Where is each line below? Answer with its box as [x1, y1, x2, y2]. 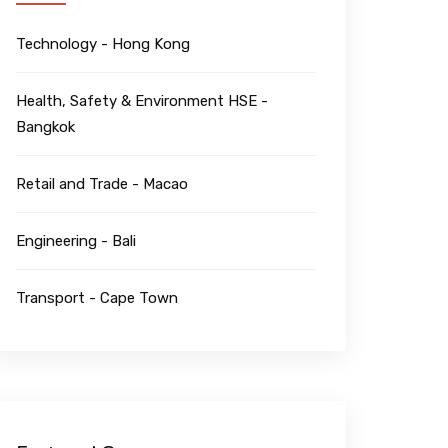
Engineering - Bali [16, 231, 136, 250]
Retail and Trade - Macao [16, 174, 188, 193]
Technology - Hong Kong [16, 34, 190, 53]
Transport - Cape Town [16, 288, 178, 307]
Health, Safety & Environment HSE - [16, 91, 268, 110]
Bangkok [16, 117, 75, 136]
